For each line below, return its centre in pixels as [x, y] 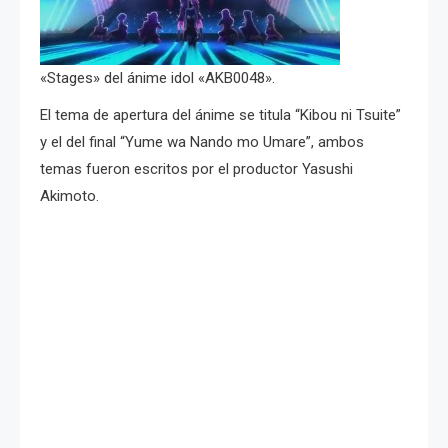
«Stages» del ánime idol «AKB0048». [157, 77]
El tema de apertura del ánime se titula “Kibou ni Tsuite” [220, 114]
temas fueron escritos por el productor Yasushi [196, 168]
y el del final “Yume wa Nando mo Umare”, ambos [202, 141]
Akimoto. [69, 195]
